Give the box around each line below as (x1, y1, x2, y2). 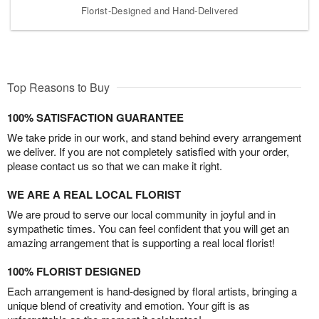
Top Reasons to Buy (7, 78, 110, 95)
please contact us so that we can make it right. (7, 157, 222, 173)
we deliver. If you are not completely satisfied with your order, (7, 143, 289, 159)
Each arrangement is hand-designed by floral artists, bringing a (7, 283, 297, 298)
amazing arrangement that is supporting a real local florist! (7, 234, 275, 250)
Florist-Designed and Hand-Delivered (80, 3, 239, 17)
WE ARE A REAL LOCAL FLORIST (7, 186, 181, 202)
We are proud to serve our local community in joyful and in (7, 206, 276, 221)
